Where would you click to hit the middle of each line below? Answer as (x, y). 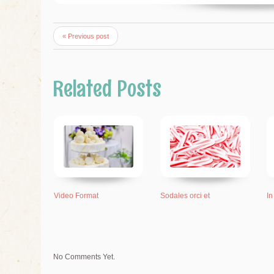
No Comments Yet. (84, 257)
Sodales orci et (185, 195)
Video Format (76, 195)
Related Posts (107, 89)
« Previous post (86, 36)
